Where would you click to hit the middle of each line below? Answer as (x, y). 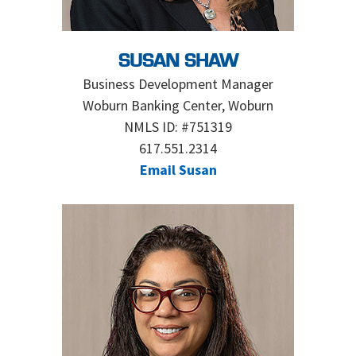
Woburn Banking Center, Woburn (178, 105)
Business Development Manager (178, 84)
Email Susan (178, 170)
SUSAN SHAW (178, 62)
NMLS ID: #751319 (178, 127)
